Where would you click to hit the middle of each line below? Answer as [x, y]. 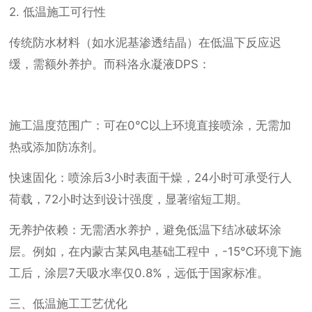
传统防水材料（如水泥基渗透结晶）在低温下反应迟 [146, 43]
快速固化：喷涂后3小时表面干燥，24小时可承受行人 [151, 178]
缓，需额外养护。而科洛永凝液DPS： [110, 64]
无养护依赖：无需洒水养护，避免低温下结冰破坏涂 [146, 230]
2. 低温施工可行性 [58, 12]
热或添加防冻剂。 [57, 147]
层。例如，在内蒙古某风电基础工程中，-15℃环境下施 [156, 252]
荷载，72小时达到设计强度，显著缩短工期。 [129, 200]
